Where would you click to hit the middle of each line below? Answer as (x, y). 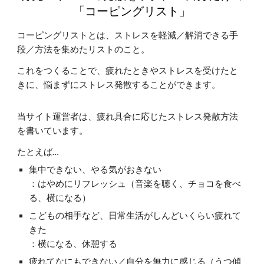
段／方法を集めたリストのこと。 (84, 49)
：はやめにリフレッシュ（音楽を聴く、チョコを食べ (135, 184)
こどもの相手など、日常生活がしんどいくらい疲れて (135, 215)
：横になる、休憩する (73, 244)
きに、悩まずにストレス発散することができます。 (119, 85)
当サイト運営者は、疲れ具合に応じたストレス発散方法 (128, 116)
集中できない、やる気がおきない (95, 169)
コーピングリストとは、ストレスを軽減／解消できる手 (128, 35)
